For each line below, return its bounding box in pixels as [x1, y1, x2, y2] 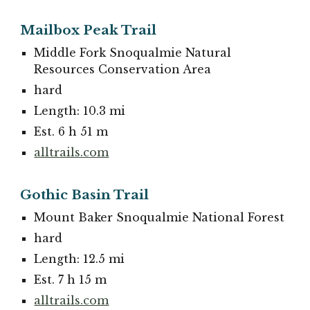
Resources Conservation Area [34, 62, 212, 76]
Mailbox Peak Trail [20, 21, 157, 38]
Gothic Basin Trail [20, 187, 149, 203]
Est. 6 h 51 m [34, 124, 109, 138]
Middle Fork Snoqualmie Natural [34, 45, 232, 60]
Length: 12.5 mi [34, 252, 125, 266]
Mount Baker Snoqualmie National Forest [34, 210, 285, 225]
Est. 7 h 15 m [34, 273, 107, 287]
